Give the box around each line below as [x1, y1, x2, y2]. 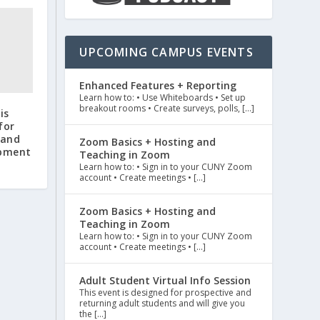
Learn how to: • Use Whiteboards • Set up [79, 91, 246, 104]
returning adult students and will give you [79, 297, 246, 310]
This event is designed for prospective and [79, 286, 252, 299]
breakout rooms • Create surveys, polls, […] [79, 102, 255, 115]
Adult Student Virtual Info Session [79, 274, 251, 288]
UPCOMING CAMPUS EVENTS [79, 44, 254, 61]
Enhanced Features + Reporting [79, 79, 237, 93]
